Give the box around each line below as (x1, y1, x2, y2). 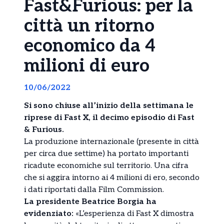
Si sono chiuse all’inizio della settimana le (24, 100, 193, 110)
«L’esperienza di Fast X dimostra (73, 208, 194, 218)
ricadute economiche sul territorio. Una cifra (24, 160, 188, 170)
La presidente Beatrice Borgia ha (24, 196, 156, 206)
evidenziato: (24, 208, 73, 218)
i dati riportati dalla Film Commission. (24, 184, 164, 194)
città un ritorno (24, 14, 154, 37)
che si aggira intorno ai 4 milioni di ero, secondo (24, 172, 199, 182)
